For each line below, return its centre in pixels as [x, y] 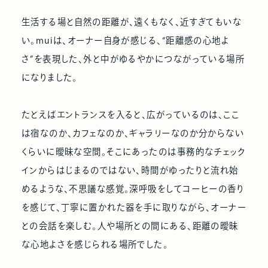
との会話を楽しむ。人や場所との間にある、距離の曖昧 [130, 226]
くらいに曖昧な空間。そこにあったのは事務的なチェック [133, 152]
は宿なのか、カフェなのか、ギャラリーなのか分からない [133, 133]
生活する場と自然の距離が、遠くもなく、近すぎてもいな [132, 22]
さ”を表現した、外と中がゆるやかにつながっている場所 [133, 59]
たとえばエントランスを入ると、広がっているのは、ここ [130, 115]
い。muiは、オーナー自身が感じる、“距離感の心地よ [125, 41]
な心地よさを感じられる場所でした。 [95, 245]
